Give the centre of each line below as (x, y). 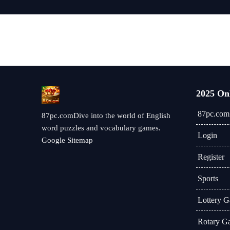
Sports (208, 178)
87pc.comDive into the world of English (106, 116)
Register (211, 157)
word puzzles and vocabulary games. (101, 128)
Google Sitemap (67, 140)
